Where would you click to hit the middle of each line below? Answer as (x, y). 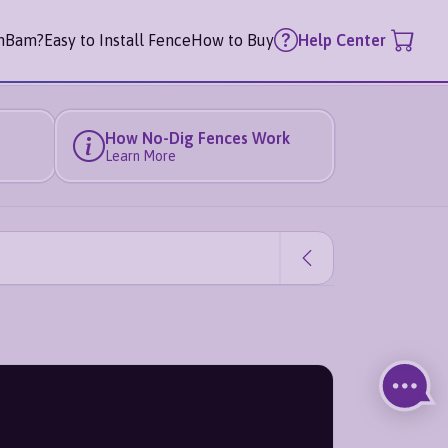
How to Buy (232, 39)
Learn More (140, 155)
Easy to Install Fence (117, 39)
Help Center (342, 40)
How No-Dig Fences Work (197, 137)
